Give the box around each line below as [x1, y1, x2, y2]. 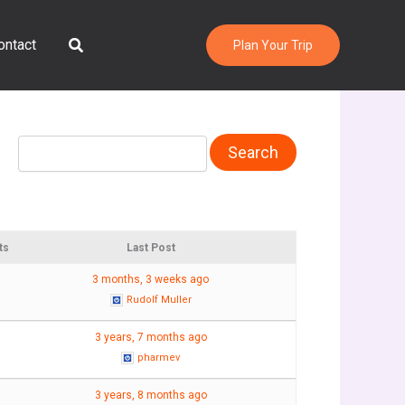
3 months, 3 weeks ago [92, 272, 210, 286]
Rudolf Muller [126, 293, 192, 306]
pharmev [137, 351, 181, 363]
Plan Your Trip [233, 38, 313, 52]
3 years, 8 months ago [94, 388, 207, 401]
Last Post [126, 240, 175, 254]
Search [67, 33, 118, 52]
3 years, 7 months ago [94, 330, 207, 344]
